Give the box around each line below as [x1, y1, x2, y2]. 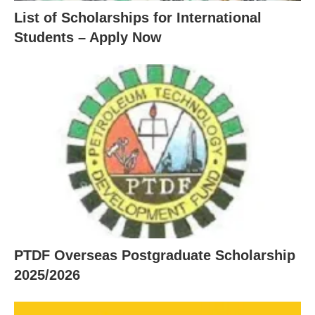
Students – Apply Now [14, 29, 162, 45]
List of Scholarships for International [14, 9, 262, 25]
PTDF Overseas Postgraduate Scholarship [14, 247, 295, 264]
